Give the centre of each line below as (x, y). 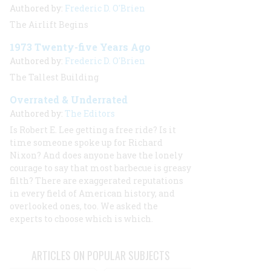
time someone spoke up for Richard (86, 142)
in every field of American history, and (92, 193)
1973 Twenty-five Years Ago (80, 47)
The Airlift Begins (49, 24)
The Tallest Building (54, 77)
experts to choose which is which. (81, 219)
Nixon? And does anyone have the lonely (96, 155)
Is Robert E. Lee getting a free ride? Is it (93, 130)
